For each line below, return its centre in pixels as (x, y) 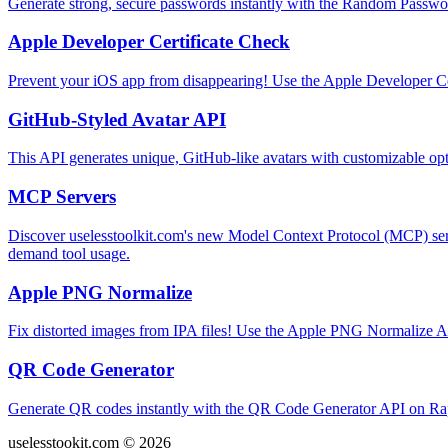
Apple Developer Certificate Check (149, 42)
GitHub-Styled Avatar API (117, 119)
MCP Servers (62, 197)
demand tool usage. (69, 253)
